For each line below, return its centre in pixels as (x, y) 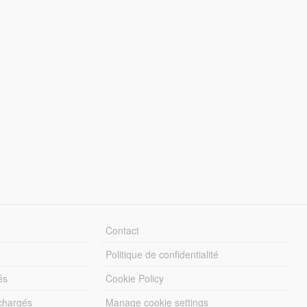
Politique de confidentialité (162, 254)
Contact (123, 230)
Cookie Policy (135, 278)
